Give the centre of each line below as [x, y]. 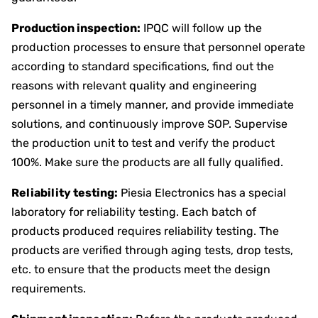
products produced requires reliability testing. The [145, 231]
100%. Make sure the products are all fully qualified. [147, 162]
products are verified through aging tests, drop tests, [152, 250]
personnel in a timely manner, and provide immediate [153, 104]
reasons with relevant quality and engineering [134, 85]
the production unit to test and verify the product [143, 143]
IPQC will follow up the [201, 28]
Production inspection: [76, 28]
